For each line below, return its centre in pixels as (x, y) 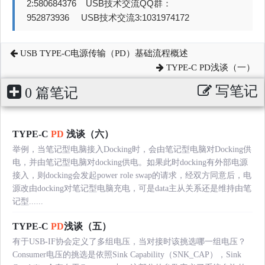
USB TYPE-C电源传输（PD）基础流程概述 (103, 54)
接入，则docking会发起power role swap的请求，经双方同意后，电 (132, 176)
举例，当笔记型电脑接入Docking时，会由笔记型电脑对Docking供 (132, 150)
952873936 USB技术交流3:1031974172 (108, 18)
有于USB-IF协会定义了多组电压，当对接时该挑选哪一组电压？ (129, 242)
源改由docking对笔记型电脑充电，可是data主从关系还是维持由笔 (132, 189)
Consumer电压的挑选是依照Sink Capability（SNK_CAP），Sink (127, 255)
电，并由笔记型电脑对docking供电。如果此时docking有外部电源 (130, 163)
